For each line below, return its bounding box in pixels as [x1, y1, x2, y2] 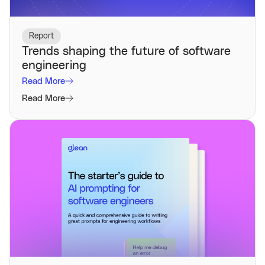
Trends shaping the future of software [22, 45, 231, 57]
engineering [22, 59, 86, 72]
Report [29, 31, 54, 40]
